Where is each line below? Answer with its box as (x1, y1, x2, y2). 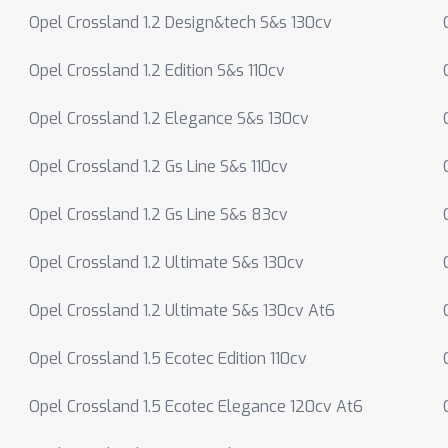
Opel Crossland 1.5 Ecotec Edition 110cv (29, 348, 308, 369)
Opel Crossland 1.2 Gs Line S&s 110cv (29, 156, 289, 177)
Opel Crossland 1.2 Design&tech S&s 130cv (29, 12, 333, 33)
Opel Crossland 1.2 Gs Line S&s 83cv (29, 204, 289, 225)
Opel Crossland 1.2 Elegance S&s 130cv (29, 108, 310, 129)
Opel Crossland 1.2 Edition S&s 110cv (29, 60, 286, 81)
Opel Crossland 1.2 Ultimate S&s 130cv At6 (29, 300, 336, 321)
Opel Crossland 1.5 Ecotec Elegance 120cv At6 (29, 396, 364, 417)
